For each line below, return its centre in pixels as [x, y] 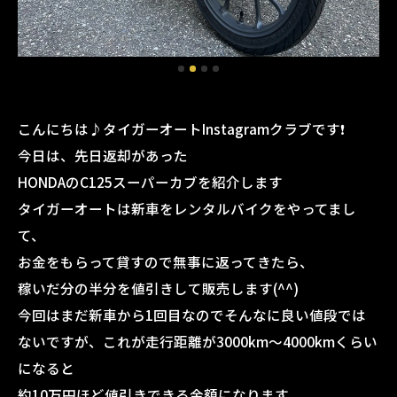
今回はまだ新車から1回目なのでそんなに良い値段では [192, 315]
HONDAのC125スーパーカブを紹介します [150, 182]
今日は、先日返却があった [103, 155]
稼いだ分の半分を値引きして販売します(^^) [158, 288]
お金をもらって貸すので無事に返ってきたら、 [166, 261]
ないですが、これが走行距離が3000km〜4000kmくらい [198, 341]
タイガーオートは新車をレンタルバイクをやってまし [187, 208]
